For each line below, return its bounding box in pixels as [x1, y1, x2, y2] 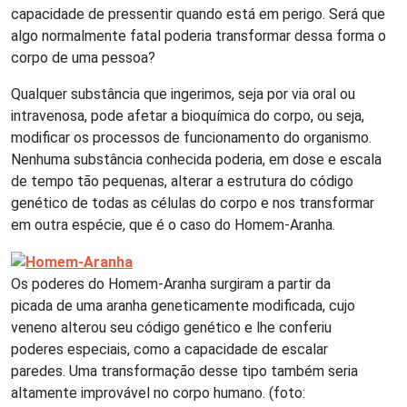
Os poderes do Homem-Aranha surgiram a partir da [11, 274, 331, 293]
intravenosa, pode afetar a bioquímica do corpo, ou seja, [11, 106, 364, 124]
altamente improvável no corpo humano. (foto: [11, 383, 305, 402]
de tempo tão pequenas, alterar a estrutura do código [11, 172, 353, 190]
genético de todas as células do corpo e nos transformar [11, 194, 374, 212]
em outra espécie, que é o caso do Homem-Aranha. [11, 215, 335, 233]
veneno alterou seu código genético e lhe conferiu [11, 318, 332, 336]
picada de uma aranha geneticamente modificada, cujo [11, 296, 355, 314]
